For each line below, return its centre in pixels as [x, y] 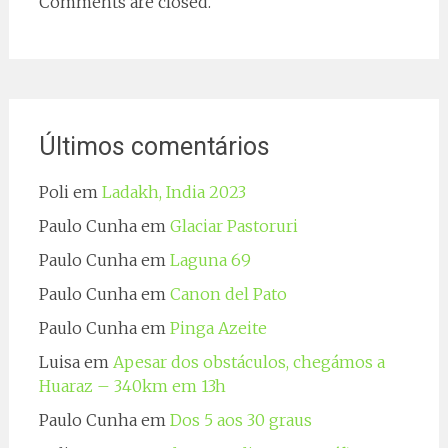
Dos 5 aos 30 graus [240, 419]
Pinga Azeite [218, 327]
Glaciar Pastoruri [233, 225]
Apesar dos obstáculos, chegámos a [248, 361]
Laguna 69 [210, 259]
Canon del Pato [228, 293]
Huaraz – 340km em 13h [132, 385]
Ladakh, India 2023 [173, 191]
